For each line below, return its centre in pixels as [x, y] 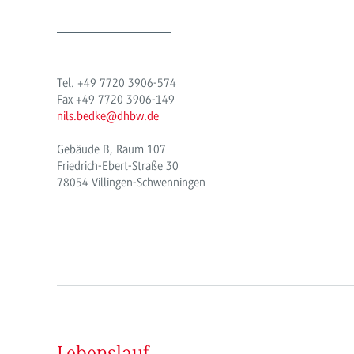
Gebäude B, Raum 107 [111, 149]
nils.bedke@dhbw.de [108, 116]
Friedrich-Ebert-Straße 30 [118, 166]
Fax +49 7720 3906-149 [116, 99]
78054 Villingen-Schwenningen [131, 182]
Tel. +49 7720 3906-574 [117, 83]
